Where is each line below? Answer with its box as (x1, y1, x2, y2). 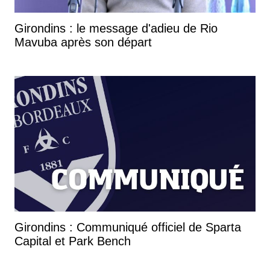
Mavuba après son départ (14, 35, 152, 49)
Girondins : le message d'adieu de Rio (14, 21, 218, 35)
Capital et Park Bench (14, 234, 131, 248)
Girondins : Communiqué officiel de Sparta (14, 220, 241, 234)
